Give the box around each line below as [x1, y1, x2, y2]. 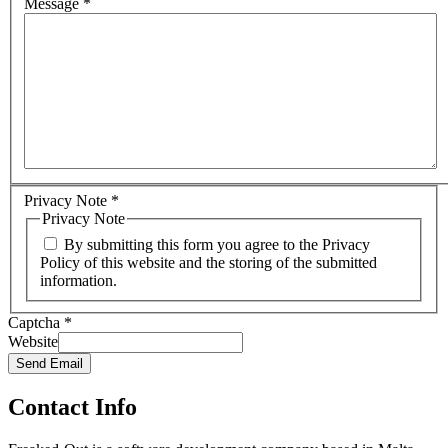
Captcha [8, 313, 60, 331]
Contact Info [8, 393, 137, 420]
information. [40, 271, 117, 289]
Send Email [16, 355, 83, 371]
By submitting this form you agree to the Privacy [64, 235, 370, 253]
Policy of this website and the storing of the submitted [40, 253, 377, 271]
